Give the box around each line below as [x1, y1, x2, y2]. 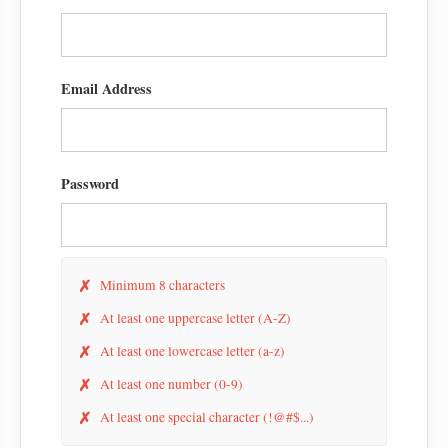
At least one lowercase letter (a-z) [100, 342, 285, 361]
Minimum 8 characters [100, 276, 225, 295]
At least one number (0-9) [100, 375, 243, 394]
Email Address [61, 78, 152, 100]
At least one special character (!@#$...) [100, 408, 314, 427]
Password [61, 173, 119, 195]
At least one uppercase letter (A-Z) [100, 309, 291, 328]
